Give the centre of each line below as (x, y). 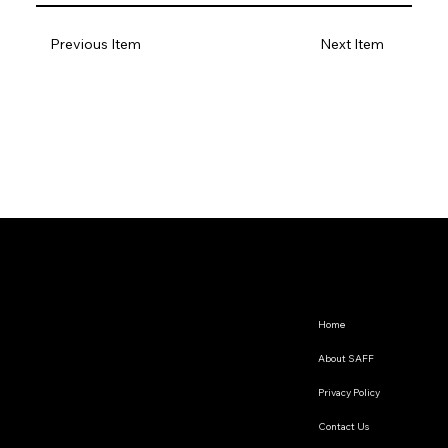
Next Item (352, 44)
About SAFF (345, 359)
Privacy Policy (348, 393)
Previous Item (95, 43)
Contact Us (343, 427)
